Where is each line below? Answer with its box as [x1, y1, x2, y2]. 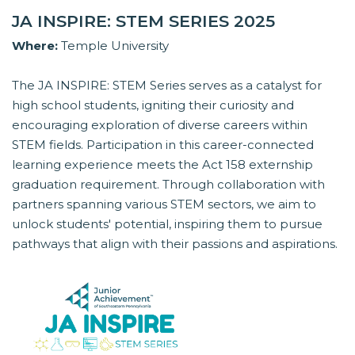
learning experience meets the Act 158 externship [12, 157, 313, 173]
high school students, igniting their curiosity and [12, 97, 294, 113]
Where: [12, 38, 58, 54]
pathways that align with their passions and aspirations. [12, 236, 338, 252]
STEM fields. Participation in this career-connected [12, 137, 314, 153]
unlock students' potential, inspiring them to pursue [12, 216, 323, 232]
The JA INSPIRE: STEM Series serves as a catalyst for [12, 78, 322, 94]
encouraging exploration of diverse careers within [12, 117, 307, 133]
